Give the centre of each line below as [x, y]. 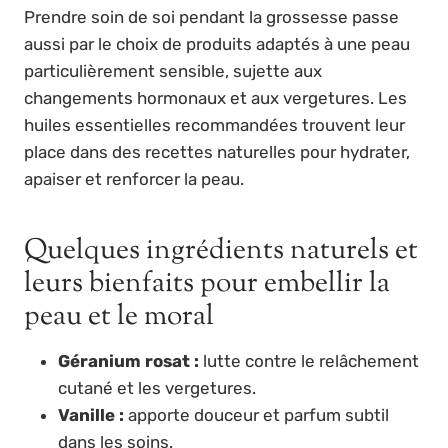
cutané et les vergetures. [157, 388]
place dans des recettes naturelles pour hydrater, [217, 152]
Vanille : [91, 415]
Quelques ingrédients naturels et [221, 251]
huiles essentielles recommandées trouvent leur [214, 125]
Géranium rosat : [128, 361]
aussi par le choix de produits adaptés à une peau [217, 44]
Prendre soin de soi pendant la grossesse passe [211, 17]
